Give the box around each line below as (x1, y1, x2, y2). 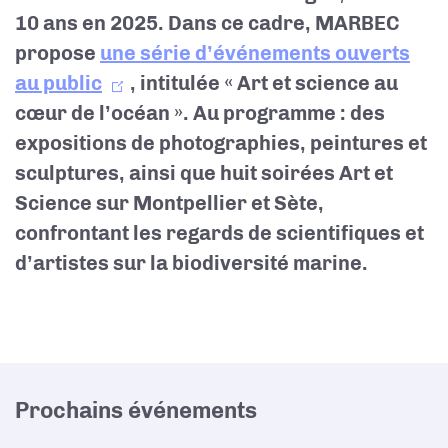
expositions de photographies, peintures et (15, 131, 427, 155)
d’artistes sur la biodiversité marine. (15, 251, 368, 275)
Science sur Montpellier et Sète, (15, 191, 324, 215)
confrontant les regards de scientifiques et (15, 221, 424, 245)
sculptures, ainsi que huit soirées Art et (15, 161, 393, 185)
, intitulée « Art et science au (130, 71, 398, 95)
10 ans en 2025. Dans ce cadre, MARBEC (15, 11, 400, 35)
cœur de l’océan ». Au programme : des (15, 101, 385, 125)
